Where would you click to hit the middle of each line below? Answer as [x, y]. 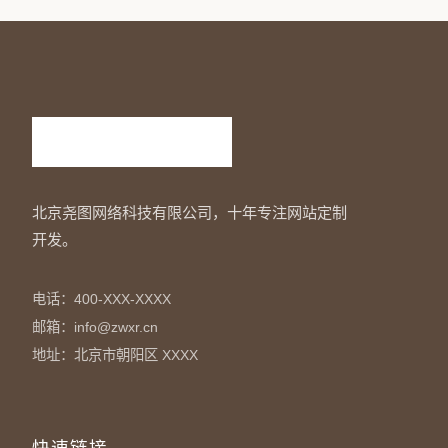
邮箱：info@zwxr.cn [95, 327]
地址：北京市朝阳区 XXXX [115, 355]
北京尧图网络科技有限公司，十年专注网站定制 [189, 212]
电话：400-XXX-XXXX [101, 299]
